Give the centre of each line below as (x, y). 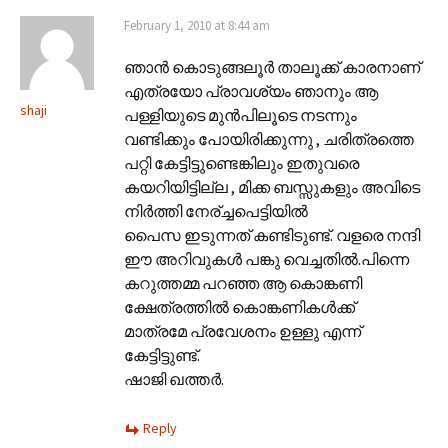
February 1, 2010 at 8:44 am (197, 25)
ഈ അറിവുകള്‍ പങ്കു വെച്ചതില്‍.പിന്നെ (266, 258)
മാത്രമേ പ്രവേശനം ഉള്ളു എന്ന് (242, 330)
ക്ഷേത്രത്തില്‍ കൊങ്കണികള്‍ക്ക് (239, 306)
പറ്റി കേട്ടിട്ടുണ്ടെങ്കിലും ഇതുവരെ (241, 162)
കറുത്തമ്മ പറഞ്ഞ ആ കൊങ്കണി (243, 282)
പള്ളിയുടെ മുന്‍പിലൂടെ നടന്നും (240, 114)
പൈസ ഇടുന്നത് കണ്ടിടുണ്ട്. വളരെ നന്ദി (272, 234)
